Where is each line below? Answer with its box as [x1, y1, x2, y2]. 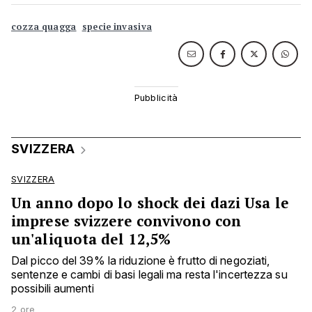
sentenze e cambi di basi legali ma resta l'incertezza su [11, 267, 288, 282]
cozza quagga [11, 21, 77, 33]
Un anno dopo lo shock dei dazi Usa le [11, 193, 289, 213]
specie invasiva [81, 21, 153, 33]
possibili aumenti [11, 281, 94, 296]
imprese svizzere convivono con [11, 211, 242, 231]
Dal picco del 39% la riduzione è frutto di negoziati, [11, 253, 270, 268]
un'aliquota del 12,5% [11, 229, 171, 249]
